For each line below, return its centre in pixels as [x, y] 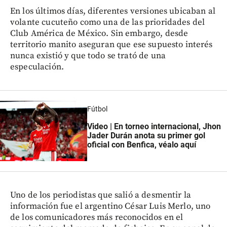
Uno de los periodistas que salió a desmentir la [101, 195]
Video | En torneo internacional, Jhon [154, 126]
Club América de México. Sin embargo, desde [99, 34]
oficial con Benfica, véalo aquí [141, 144]
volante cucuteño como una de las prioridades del [108, 23]
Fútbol [97, 109]
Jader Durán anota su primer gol [146, 135]
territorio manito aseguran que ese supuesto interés [111, 45]
